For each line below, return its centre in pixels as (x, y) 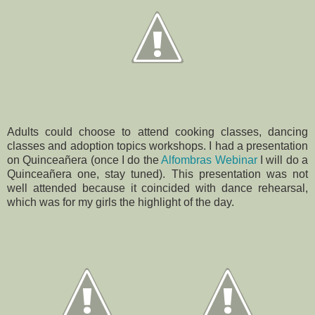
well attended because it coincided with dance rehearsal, (157, 188)
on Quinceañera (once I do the (84, 160)
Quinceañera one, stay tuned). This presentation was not (157, 174)
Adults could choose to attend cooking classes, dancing (157, 132)
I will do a (283, 160)
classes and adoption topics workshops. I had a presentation (157, 146)
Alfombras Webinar (209, 160)
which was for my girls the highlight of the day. (121, 202)
